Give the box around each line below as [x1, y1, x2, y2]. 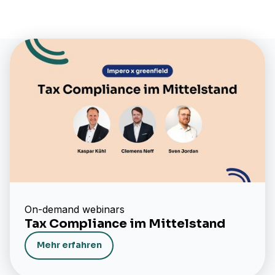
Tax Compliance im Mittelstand [25, 215, 225, 231]
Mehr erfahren [36, 239, 102, 251]
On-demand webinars [25, 203, 125, 215]
